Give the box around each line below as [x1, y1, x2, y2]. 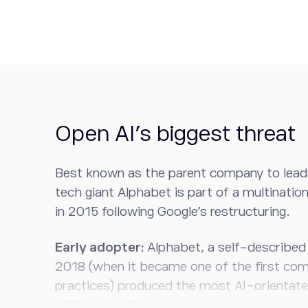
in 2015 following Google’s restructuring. [55, 204, 290, 219]
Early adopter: [55, 240, 147, 254]
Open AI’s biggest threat [55, 121, 296, 146]
